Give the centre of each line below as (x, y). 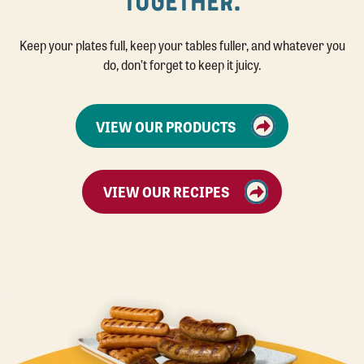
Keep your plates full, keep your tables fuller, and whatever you (182, 45)
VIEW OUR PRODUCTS (167, 126)
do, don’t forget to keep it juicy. (182, 65)
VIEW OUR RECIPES (166, 191)
